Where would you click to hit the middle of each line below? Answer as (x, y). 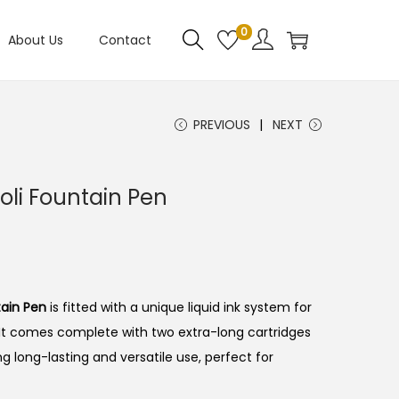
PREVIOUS (222, 125)
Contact (125, 40)
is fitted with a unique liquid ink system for (179, 307)
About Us (36, 40)
